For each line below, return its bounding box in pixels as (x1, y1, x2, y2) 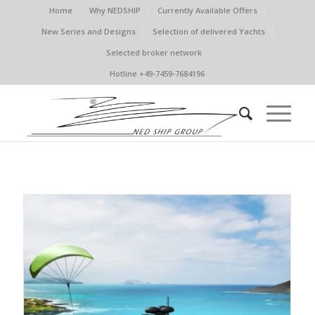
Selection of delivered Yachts (153, 26, 266, 37)
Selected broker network (105, 47, 202, 58)
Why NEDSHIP (89, 5, 141, 15)
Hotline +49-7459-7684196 (110, 68, 205, 79)
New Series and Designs (41, 26, 136, 37)
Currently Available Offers (157, 5, 258, 15)
